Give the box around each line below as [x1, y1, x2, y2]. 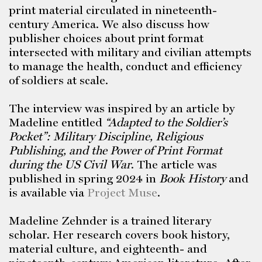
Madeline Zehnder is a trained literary [9, 213, 211, 227]
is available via [9, 185, 87, 199]
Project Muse [87, 185, 157, 199]
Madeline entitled [9, 115, 105, 129]
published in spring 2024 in [9, 171, 159, 185]
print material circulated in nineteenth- [9, 3, 217, 17]
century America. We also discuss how [9, 17, 209, 31]
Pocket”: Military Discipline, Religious [9, 129, 203, 143]
